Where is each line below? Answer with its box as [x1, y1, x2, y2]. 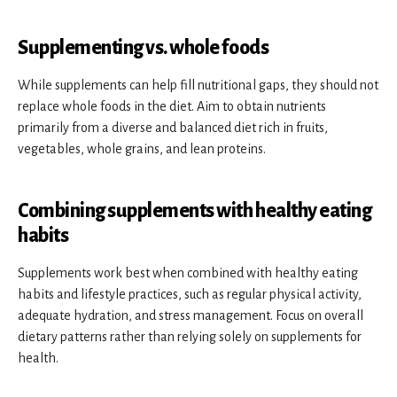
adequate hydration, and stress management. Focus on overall [18, 307, 363, 323]
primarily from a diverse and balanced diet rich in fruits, [18, 120, 328, 135]
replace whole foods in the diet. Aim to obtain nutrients [18, 98, 326, 113]
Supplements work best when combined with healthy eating [18, 265, 358, 280]
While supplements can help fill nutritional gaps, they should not [18, 77, 378, 92]
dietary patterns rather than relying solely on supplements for [18, 329, 362, 344]
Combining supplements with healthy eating [18, 199, 372, 222]
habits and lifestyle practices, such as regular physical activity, [18, 286, 362, 301]
